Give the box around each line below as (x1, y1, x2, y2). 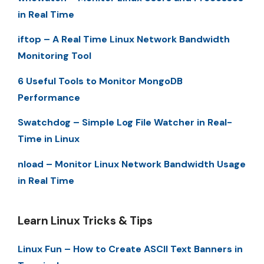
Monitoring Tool (18, 49, 91, 62)
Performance (18, 91, 80, 104)
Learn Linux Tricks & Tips (18, 213, 153, 228)
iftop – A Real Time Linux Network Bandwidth (18, 33, 230, 46)
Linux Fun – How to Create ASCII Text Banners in (18, 242, 243, 255)
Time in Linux (18, 133, 80, 146)
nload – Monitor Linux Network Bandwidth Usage (18, 157, 246, 170)
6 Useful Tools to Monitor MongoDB (18, 74, 183, 87)
